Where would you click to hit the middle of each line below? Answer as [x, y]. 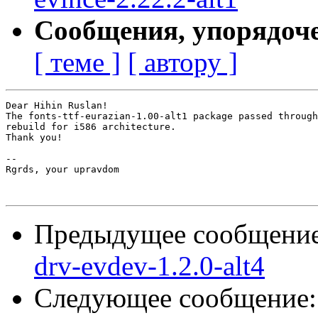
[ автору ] [183, 62]
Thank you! [34, 138]
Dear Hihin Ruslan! [57, 106]
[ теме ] [77, 62]
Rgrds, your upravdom [62, 170]
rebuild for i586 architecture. [91, 127]
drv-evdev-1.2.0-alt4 [149, 266]
